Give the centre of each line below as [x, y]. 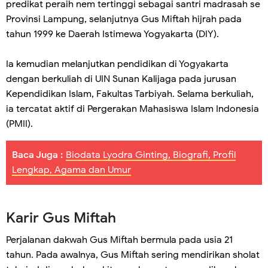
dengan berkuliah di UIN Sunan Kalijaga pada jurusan [121, 79]
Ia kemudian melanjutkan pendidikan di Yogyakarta [117, 64]
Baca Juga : [37, 155]
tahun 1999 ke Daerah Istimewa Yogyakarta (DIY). [112, 34]
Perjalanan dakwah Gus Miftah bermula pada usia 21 [119, 240]
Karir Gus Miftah [61, 218]
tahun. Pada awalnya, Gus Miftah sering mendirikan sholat [133, 255]
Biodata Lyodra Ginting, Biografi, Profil [151, 155]
